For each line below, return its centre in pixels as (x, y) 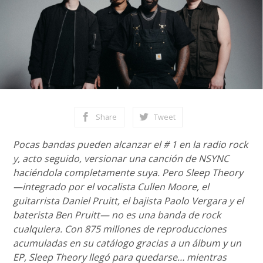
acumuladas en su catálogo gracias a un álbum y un (127, 243)
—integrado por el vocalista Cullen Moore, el (111, 187)
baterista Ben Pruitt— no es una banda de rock (117, 215)
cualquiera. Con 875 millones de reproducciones (120, 229)
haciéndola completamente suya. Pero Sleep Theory (128, 173)
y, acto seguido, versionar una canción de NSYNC (121, 159)
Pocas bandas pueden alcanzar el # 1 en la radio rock (131, 144)
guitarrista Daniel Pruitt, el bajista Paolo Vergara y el (129, 201)
